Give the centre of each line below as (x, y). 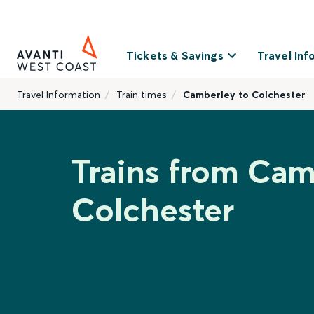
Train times (142, 95)
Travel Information (59, 95)
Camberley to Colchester (244, 95)
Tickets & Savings (175, 55)
